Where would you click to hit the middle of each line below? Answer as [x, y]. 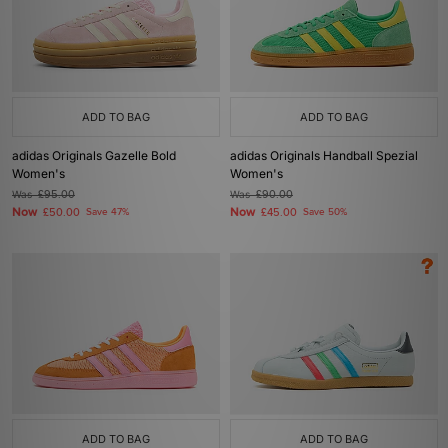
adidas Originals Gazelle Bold [94, 155]
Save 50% [325, 212]
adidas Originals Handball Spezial [324, 155]
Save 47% [107, 212]
